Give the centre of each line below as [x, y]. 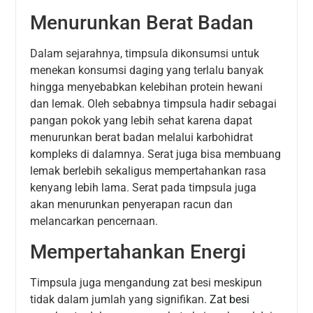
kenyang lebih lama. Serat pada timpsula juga [144, 188]
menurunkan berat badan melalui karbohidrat [142, 138]
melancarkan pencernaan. [94, 221]
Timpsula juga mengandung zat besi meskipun [146, 282]
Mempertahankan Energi [138, 252]
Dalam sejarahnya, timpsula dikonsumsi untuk [145, 54]
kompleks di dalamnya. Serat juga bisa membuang [156, 154]
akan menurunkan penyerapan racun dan [132, 205]
